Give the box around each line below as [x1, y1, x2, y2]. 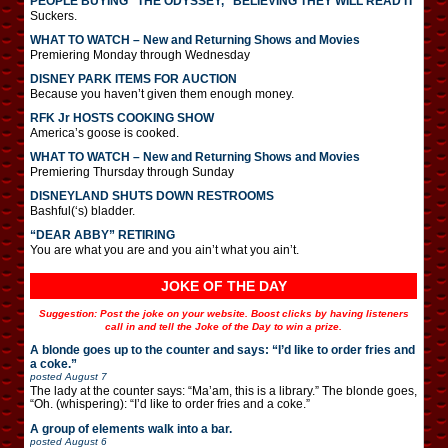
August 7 [65, 370, 107, 382]
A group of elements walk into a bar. [30, 421, 232, 436]
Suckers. [30, 8, 77, 23]
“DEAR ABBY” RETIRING [30, 227, 175, 242]
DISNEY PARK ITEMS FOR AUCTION [30, 71, 237, 86]
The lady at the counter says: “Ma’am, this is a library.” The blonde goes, [30, 383, 417, 398]
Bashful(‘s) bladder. [30, 203, 135, 218]
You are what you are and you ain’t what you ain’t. [30, 242, 299, 257]
